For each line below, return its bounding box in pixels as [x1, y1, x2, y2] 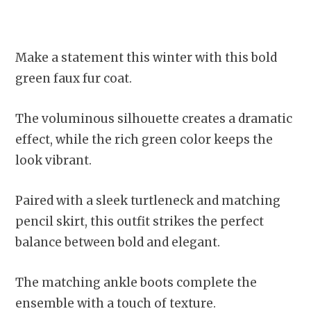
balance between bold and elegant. [15, 235, 220, 251]
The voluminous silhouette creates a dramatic [15, 111, 292, 127]
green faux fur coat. [15, 71, 132, 87]
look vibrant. [15, 153, 92, 169]
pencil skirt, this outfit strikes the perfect [15, 214, 264, 230]
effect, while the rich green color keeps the [15, 132, 273, 148]
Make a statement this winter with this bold [15, 50, 277, 66]
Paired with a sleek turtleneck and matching [15, 193, 280, 209]
